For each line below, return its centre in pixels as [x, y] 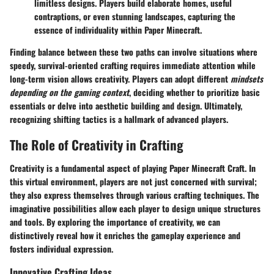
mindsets [247, 79]
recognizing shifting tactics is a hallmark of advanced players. [119, 119]
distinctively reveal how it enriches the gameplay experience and [125, 235]
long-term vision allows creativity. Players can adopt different [120, 79]
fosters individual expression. [61, 248]
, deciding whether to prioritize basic [194, 92]
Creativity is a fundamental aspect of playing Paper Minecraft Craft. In [133, 168]
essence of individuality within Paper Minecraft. [118, 30]
